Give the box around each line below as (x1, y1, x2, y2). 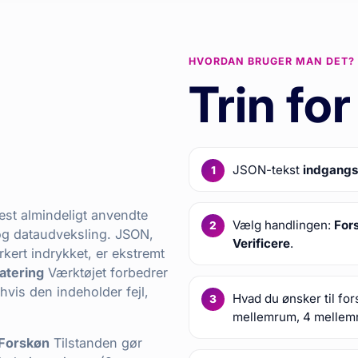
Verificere (233, 235, 291, 251)
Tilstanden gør (50, 335, 142, 352)
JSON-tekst (233, 161, 304, 177)
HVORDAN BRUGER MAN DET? (189, 55, 355, 68)
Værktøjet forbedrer (44, 265, 168, 281)
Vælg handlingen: (233, 217, 335, 233)
